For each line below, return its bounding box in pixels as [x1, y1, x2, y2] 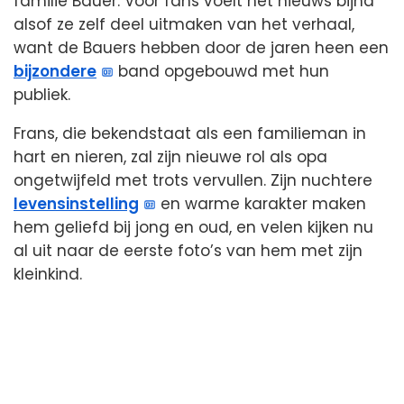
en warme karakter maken [156, 192, 367, 215]
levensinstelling [14, 192, 139, 215]
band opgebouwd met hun [114, 60, 330, 82]
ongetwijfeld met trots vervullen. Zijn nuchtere [14, 169, 372, 191]
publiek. [14, 83, 70, 106]
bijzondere [14, 60, 96, 82]
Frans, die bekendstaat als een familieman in [14, 122, 366, 144]
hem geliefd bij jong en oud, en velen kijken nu [14, 216, 373, 238]
